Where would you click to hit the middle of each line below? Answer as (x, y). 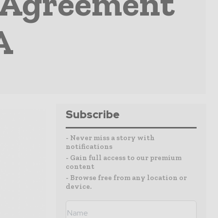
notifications (89, 146)
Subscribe (93, 115)
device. (79, 186)
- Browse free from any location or (126, 178)
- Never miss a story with (110, 138)
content (80, 166)
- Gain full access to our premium (124, 158)
